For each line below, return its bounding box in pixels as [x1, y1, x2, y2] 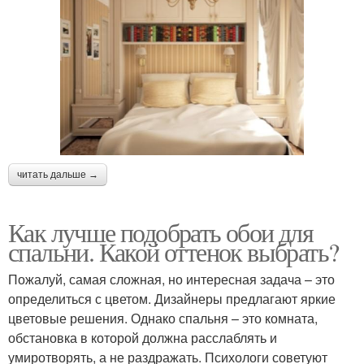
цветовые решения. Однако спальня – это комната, [8, 308, 318, 327]
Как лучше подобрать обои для [8, 214, 314, 249]
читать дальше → [17, 168, 98, 180]
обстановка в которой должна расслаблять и [8, 327, 277, 347]
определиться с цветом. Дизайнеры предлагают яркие [8, 288, 336, 308]
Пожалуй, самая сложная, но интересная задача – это [8, 269, 335, 288]
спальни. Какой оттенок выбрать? [8, 233, 339, 269]
